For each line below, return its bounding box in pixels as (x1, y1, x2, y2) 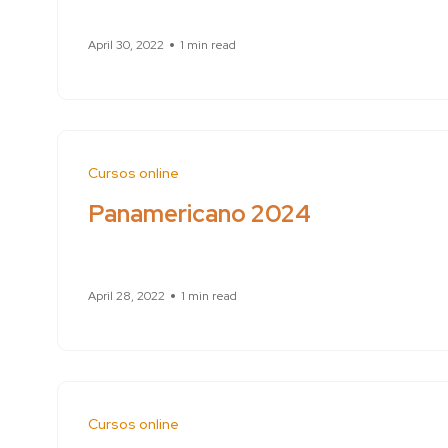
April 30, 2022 (88, 37, 164, 54)
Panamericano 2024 (88, 197, 311, 229)
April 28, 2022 (88, 288, 165, 305)
